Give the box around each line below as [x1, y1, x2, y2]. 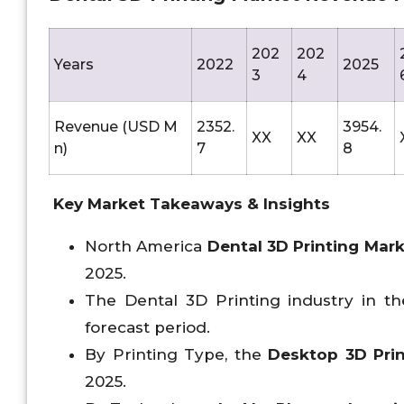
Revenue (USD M [54, 118, 178, 136]
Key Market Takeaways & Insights [53, 195, 330, 214]
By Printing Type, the [85, 345, 269, 364]
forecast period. [85, 318, 210, 337]
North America [85, 237, 207, 256]
